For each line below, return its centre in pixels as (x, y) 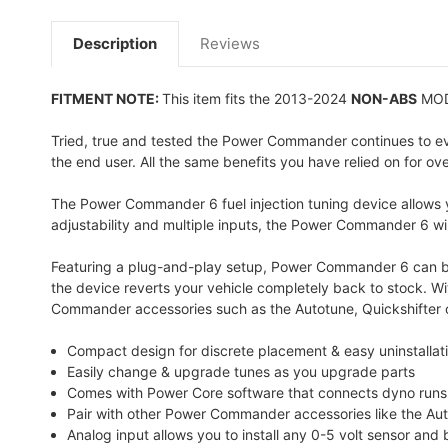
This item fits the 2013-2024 (256, 98)
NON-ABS (384, 98)
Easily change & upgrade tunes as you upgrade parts (241, 371)
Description (115, 43)
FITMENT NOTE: (106, 98)
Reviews (230, 43)
